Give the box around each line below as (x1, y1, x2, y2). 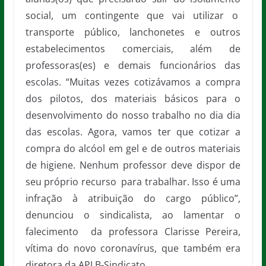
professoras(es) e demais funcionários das (25, 59, 241, 72)
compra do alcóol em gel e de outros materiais (25, 142, 241, 155)
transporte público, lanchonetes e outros (25, 26, 241, 39)
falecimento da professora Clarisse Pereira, (25, 225, 241, 238)
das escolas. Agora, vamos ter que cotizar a (25, 125, 241, 138)
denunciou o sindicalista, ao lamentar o (25, 208, 241, 221)
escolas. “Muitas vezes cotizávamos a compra (25, 75, 241, 88)
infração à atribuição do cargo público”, (25, 192, 241, 205)
